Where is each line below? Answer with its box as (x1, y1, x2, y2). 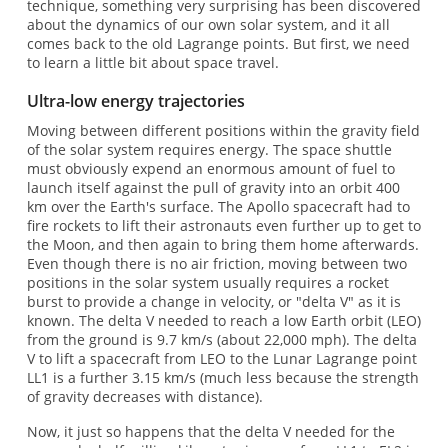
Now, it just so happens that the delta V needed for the (26, 422, 395, 442)
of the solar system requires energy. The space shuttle (26, 139, 392, 159)
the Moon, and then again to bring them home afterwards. (26, 234, 419, 254)
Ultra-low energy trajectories (26, 90, 245, 113)
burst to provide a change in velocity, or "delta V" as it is (26, 291, 401, 311)
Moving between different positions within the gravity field (26, 120, 420, 140)
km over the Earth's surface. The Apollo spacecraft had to (26, 196, 410, 216)
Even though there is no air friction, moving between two (26, 253, 407, 273)
